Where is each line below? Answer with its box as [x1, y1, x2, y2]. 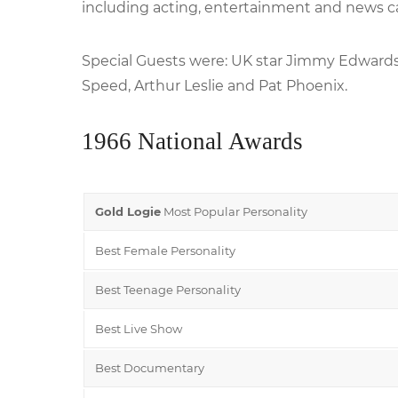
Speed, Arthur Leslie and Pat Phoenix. [82, 76, 347, 94]
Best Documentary [95, 360, 204, 375]
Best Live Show [95, 321, 182, 336]
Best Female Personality [95, 243, 235, 258]
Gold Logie [95, 203, 161, 219]
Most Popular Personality [161, 203, 307, 219]
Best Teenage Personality [95, 282, 241, 297]
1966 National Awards [82, 127, 303, 155]
